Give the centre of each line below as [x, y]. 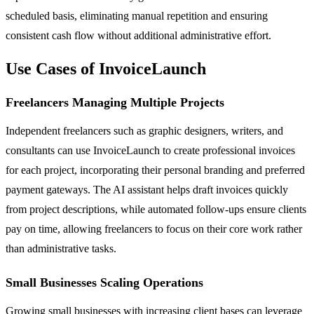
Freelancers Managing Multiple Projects [115, 102]
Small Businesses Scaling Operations [104, 282]
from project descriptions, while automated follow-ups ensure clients [156, 209]
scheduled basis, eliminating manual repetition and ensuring [137, 15]
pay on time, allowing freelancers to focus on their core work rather [154, 228]
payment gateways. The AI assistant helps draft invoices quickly [147, 189]
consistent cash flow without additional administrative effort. [138, 35]
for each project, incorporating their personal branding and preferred [155, 170]
